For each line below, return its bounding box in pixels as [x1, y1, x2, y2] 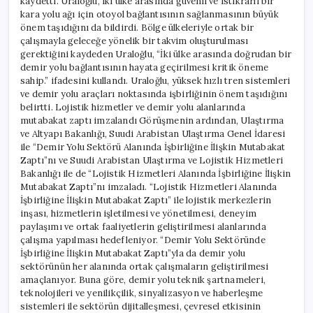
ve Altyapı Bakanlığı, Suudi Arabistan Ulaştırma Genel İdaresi [20, 128, 286, 140]
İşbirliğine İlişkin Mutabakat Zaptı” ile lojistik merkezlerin [20, 194, 272, 207]
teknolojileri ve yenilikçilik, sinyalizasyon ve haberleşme [20, 287, 263, 300]
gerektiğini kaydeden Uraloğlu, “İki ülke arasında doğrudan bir [20, 48, 292, 61]
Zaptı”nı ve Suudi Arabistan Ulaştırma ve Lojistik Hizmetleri [20, 154, 283, 167]
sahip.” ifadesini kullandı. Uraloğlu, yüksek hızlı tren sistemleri [20, 75, 291, 87]
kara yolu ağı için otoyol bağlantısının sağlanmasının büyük [20, 8, 279, 21]
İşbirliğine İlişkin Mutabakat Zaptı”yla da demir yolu [20, 247, 246, 260]
